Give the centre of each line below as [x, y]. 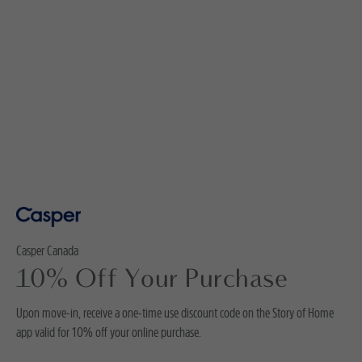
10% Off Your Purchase [152, 280]
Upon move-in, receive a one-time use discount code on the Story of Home [175, 313]
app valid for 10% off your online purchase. [109, 332]
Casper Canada [47, 250]
